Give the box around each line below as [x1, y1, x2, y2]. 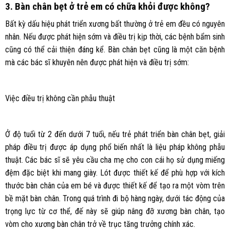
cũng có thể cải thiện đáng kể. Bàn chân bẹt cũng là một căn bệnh [5, 45, 225, 55]
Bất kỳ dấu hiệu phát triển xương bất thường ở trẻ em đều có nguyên [5, 19, 225, 29]
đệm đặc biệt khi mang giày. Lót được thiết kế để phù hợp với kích [5, 167, 225, 178]
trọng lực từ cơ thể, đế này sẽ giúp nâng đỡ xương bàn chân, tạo [5, 206, 225, 216]
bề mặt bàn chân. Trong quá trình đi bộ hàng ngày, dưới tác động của [5, 193, 225, 203]
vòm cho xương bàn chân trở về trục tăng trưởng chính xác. [5, 219, 195, 229]
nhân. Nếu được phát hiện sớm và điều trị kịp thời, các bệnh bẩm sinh [5, 32, 225, 42]
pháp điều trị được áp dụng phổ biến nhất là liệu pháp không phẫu [5, 142, 225, 152]
